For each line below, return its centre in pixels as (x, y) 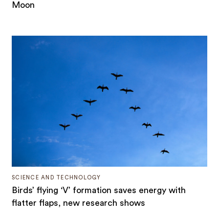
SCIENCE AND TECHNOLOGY (56, 178)
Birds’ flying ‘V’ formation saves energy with (99, 190)
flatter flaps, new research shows (79, 203)
